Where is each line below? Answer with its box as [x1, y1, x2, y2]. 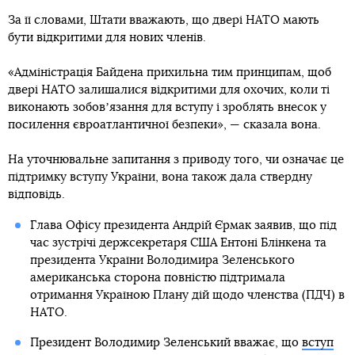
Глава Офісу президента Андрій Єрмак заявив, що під [29, 219, 337, 232]
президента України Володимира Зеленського [29, 254, 295, 267]
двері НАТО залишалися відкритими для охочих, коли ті [8, 84, 330, 97]
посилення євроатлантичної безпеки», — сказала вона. [8, 119, 321, 132]
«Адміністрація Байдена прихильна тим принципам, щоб [8, 67, 331, 79]
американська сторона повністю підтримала [29, 272, 285, 284]
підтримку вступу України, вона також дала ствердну [8, 171, 312, 184]
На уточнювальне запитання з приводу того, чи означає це [8, 154, 344, 166]
